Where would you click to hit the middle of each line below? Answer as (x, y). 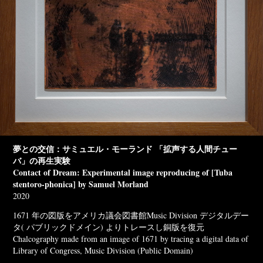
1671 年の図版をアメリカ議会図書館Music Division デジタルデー (131, 215)
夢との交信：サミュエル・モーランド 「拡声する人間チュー (125, 149)
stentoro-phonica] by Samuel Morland (81, 184)
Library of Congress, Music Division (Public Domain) (103, 250)
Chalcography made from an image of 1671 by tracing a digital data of (131, 238)
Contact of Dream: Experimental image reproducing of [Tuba (123, 172)
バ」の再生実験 (42, 160)
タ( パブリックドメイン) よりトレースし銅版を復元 (109, 227)
